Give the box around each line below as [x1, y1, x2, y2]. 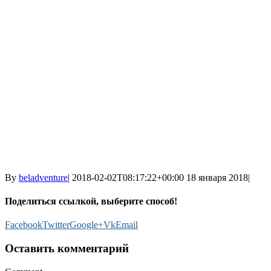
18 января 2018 [186, 172, 248, 183]
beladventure [19, 172, 68, 183]
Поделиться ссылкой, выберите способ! [5, 196, 177, 207]
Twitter [42, 220, 70, 230]
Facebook [5, 220, 42, 230]
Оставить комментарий [5, 242, 129, 255]
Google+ [70, 220, 103, 230]
